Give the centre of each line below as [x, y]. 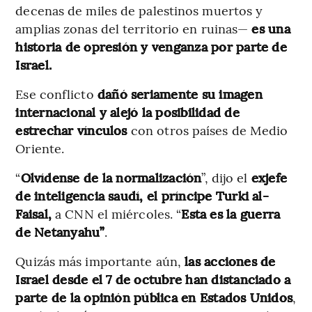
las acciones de [230, 261]
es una [271, 29]
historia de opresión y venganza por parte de [151, 47]
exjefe [267, 178]
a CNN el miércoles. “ [117, 214]
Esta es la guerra [231, 214]
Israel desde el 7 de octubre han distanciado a [153, 279]
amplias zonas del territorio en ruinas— [134, 29]
